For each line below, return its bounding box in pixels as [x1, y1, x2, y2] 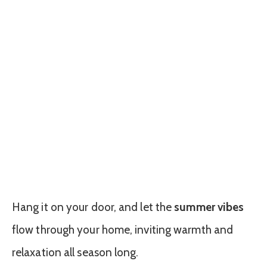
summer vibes [174, 200, 244, 214]
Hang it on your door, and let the [12, 200, 175, 214]
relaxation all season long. [12, 245, 139, 259]
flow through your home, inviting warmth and [12, 222, 234, 237]
